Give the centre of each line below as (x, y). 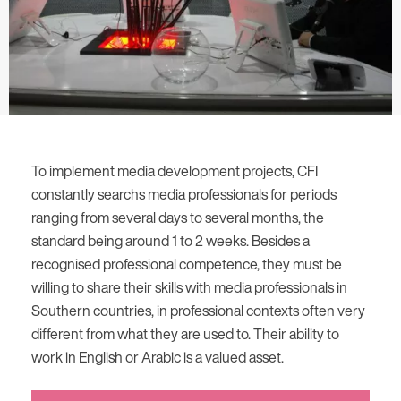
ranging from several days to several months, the (178, 217)
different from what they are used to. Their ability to (185, 333)
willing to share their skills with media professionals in (189, 287)
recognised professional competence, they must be (187, 264)
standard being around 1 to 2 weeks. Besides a (171, 240)
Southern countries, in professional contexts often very (198, 310)
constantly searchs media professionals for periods (184, 194)
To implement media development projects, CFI (175, 171)
